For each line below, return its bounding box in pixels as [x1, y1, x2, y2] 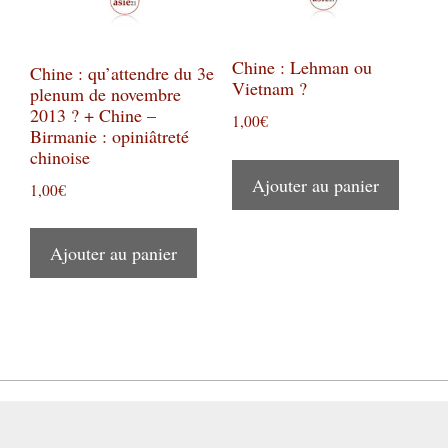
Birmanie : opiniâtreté [30, 123, 189, 148]
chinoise [30, 144, 90, 169]
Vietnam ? [231, 76, 307, 101]
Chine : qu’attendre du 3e [30, 60, 214, 85]
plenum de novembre [30, 81, 181, 106]
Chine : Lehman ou [231, 55, 372, 80]
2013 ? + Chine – [30, 102, 156, 127]
